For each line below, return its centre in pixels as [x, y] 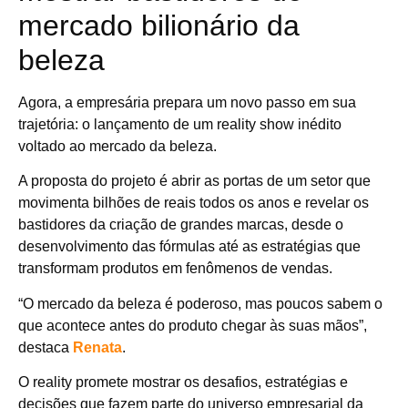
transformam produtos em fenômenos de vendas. [175, 269]
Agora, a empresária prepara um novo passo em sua [187, 103]
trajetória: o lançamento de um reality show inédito [180, 125]
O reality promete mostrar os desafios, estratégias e [183, 382]
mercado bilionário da [159, 26]
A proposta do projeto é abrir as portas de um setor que [194, 181]
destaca [46, 347]
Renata [97, 347]
